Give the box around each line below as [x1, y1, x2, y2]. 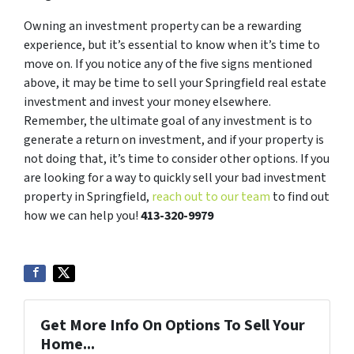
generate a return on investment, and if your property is [24, 131, 324, 149]
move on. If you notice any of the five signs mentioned [24, 55, 312, 73]
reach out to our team [152, 188, 270, 206]
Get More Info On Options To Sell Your [40, 314, 305, 337]
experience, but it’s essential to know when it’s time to [24, 36, 320, 55]
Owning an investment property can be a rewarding [24, 17, 302, 36]
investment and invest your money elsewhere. [24, 93, 271, 111]
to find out [270, 188, 330, 206]
